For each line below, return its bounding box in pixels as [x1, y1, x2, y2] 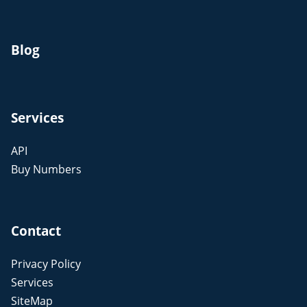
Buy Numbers [11, 162, 82, 177]
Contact [11, 221, 61, 241]
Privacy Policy [11, 256, 81, 272]
